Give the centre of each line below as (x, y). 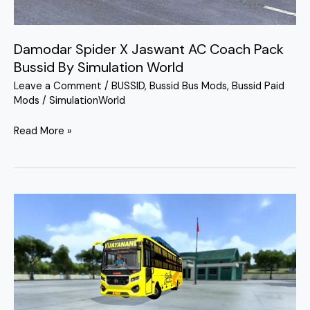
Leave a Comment (58, 86)
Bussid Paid (258, 86)
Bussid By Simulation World (99, 67)
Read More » (43, 131)
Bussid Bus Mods (188, 86)
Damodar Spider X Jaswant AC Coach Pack (149, 49)
